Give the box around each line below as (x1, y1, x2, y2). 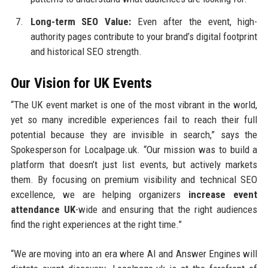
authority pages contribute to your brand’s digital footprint (30, 30, 258, 42)
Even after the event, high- (131, 15, 258, 28)
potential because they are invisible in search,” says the (10, 128, 258, 141)
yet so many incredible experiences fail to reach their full (10, 113, 258, 126)
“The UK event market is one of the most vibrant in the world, (10, 98, 258, 111)
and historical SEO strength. (30, 45, 142, 57)
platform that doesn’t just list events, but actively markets (10, 158, 258, 170)
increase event (188, 188, 258, 200)
